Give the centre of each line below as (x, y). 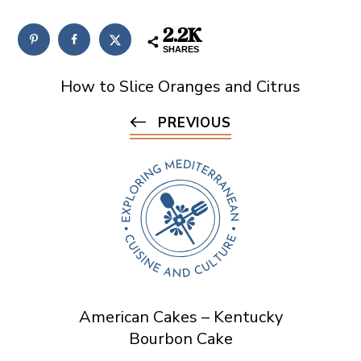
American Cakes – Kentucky (180, 317)
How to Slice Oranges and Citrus (180, 87)
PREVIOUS (195, 123)
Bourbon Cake (180, 339)
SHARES (180, 49)
